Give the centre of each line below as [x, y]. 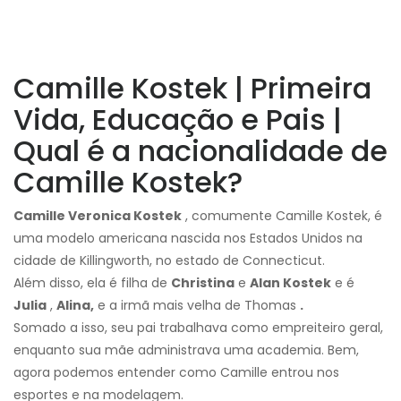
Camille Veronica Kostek [98, 216]
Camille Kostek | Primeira [192, 89]
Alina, [75, 306]
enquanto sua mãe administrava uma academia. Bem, [186, 350]
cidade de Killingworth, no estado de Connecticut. [169, 261]
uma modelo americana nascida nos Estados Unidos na [188, 239]
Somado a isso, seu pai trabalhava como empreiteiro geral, [198, 328]
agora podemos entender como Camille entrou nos [176, 373]
